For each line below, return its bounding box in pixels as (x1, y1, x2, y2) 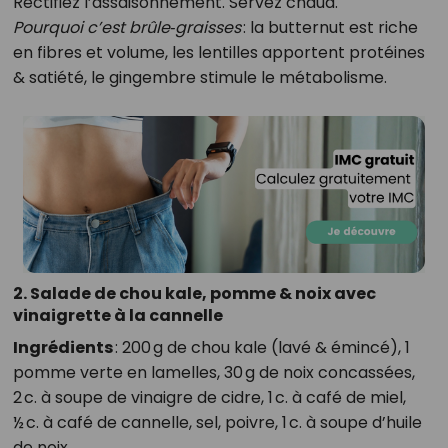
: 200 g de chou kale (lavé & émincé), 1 (112, 336, 410, 360)
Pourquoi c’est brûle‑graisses (12, 16, 241, 39)
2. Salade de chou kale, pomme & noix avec (12, 282, 376, 306)
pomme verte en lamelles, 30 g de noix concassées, (12, 361, 415, 385)
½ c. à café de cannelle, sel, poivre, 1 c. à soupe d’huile (12, 411, 422, 435)
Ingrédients (12, 336, 113, 360)
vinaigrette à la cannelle (12, 304, 223, 328)
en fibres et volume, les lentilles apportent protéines (12, 41, 425, 64)
